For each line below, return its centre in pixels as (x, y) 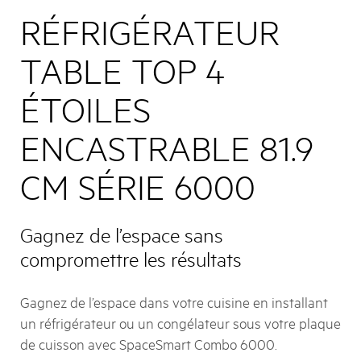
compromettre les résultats (131, 258)
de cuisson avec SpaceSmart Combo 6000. (149, 343)
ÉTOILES (85, 109)
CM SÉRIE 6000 (138, 186)
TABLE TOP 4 (122, 70)
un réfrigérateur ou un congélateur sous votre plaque (180, 322)
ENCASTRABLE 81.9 (167, 147)
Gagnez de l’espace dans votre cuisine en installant (174, 301)
